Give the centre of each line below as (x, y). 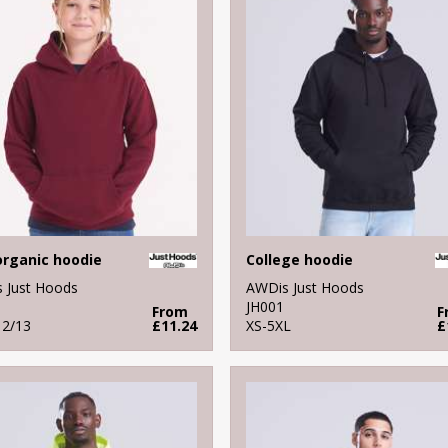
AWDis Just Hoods (304, 287)
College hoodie (299, 259)
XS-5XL (268, 325)
